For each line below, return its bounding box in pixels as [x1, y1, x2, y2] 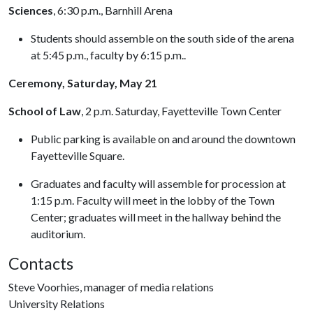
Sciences [8, 3, 53, 17]
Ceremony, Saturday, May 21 [8, 76, 157, 89]
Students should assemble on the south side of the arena [31, 31, 294, 45]
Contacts [8, 254, 73, 273]
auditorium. [31, 227, 85, 240]
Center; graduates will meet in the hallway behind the [31, 210, 281, 224]
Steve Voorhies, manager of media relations [8, 280, 214, 293]
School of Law [8, 104, 81, 117]
